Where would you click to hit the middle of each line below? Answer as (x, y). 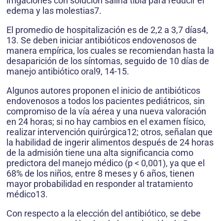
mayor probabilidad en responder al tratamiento (100, 184)
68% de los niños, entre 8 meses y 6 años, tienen (100, 174)
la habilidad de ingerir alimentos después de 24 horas (110, 143)
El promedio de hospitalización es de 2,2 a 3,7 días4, (107, 30)
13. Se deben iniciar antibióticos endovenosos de (102, 40)
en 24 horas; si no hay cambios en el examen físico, (106, 122)
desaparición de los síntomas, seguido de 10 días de (108, 61)
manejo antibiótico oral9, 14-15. (68, 72)
